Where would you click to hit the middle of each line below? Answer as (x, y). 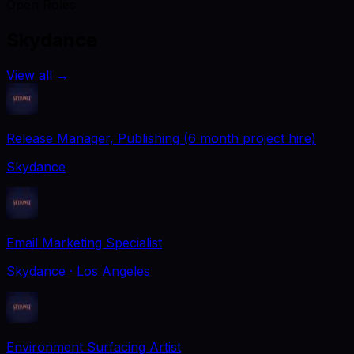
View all (29, 75)
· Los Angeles (110, 271)
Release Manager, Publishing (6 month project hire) (161, 138)
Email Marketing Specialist (84, 242)
